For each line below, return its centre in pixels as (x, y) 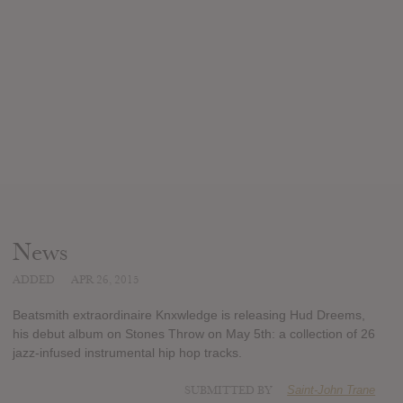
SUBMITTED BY (230, 391)
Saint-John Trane (331, 390)
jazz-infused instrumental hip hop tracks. (127, 353)
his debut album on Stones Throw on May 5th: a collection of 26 (194, 334)
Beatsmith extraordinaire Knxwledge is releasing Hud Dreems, (189, 315)
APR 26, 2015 (105, 279)
